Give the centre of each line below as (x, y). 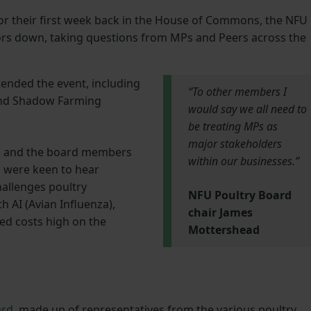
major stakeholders (235, 144)
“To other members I (237, 92)
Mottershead (224, 230)
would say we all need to (247, 109)
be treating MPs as (233, 127)
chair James (220, 213)
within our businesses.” (243, 161)
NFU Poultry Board (239, 195)
